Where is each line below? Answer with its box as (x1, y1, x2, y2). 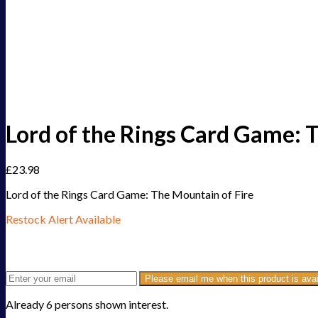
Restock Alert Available (6, 212, 121, 226)
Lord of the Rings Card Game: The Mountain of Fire (6, 187, 253, 202)
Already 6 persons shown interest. (6, 297, 168, 312)
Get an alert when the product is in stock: (6, 243, 150, 253)
